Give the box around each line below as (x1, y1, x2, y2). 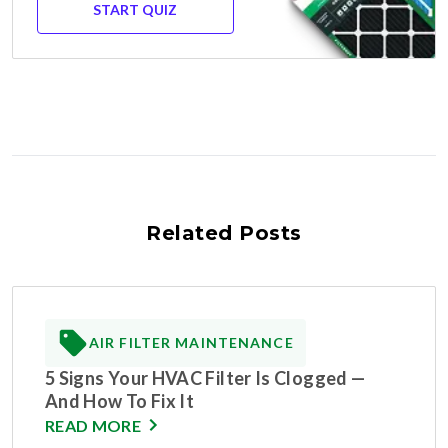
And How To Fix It (45, 389, 195, 412)
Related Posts (146, 220, 302, 245)
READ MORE (45, 415, 141, 435)
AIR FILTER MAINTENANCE (89, 333, 294, 351)
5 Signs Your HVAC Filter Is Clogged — (45, 366, 366, 389)
